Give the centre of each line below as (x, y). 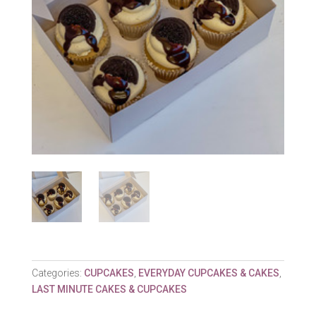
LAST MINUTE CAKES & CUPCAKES (109, 289)
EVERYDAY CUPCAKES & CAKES (208, 273)
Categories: (57, 273)
